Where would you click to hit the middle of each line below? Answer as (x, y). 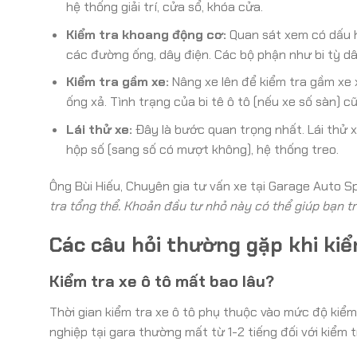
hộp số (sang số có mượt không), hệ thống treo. (202, 149)
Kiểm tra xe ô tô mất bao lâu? (162, 282)
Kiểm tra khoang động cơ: (146, 34)
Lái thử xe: (99, 129)
